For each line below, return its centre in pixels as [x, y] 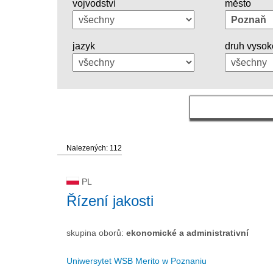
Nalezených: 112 [94, 148]
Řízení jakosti [110, 201]
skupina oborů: [96, 233]
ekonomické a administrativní [187, 233]
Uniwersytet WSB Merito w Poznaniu [136, 261]
